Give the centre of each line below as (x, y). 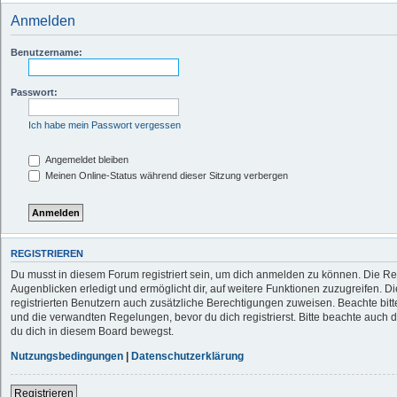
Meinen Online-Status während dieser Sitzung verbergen (165, 175)
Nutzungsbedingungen (67, 356)
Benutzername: (47, 52)
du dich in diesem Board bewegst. (92, 331)
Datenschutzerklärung (187, 356)
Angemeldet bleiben (86, 160)
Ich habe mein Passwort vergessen (105, 125)
